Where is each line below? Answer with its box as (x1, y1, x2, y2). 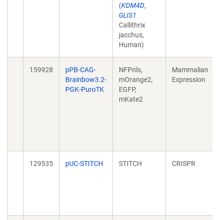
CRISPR (172, 160, 195, 167)
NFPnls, (119, 66, 142, 74)
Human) (119, 41, 144, 49)
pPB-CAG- (65, 66, 96, 74)
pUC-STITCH (65, 160, 103, 167)
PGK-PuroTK (65, 85, 104, 93)
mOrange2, (119, 76, 153, 83)
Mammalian (172, 66, 208, 74)
